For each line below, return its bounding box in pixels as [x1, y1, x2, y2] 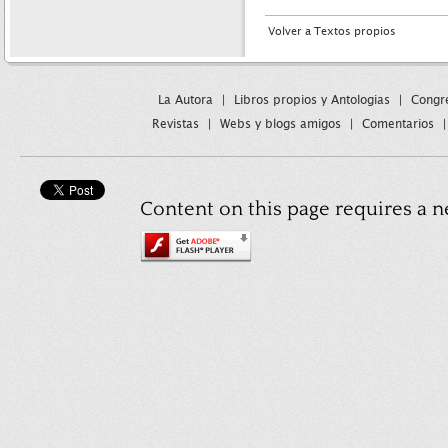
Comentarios [362, 118, 434, 130]
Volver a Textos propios [268, 26, 396, 37]
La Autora [157, 94, 213, 106]
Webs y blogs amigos [220, 118, 341, 130]
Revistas [152, 118, 199, 130]
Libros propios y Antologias [233, 94, 390, 106]
